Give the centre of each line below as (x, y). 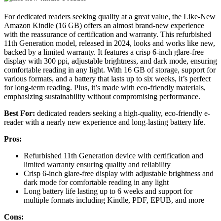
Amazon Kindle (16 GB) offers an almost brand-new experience (104, 26)
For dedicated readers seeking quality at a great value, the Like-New (110, 17)
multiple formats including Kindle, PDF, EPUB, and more (114, 200)
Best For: (19, 113)
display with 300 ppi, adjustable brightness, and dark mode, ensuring (110, 61)
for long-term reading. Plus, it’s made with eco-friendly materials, (105, 88)
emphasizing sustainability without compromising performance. (102, 97)
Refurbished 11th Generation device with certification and (113, 156)
